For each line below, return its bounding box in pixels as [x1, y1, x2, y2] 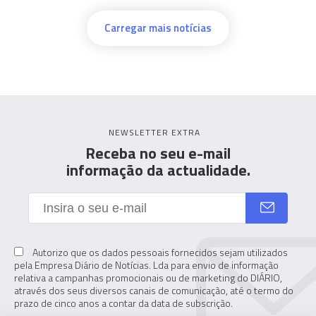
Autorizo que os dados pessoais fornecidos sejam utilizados [30, 245, 288, 260]
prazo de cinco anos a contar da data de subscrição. [14, 296, 233, 310]
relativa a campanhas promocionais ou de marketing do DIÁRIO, [14, 270, 282, 285]
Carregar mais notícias [104, 20, 212, 36]
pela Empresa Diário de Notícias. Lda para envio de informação [14, 257, 279, 272]
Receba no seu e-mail [85, 141, 231, 165]
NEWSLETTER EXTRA [109, 126, 200, 139]
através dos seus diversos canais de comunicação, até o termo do [14, 283, 293, 298]
